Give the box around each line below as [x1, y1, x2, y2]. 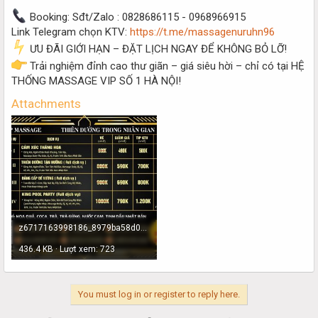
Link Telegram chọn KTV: [11, 25, 130, 38]
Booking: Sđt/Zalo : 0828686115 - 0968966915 [27, 10, 246, 23]
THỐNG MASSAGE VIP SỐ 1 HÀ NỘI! [11, 74, 181, 87]
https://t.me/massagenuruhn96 [130, 25, 275, 38]
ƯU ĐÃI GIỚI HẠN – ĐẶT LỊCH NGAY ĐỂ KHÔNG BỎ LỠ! [27, 42, 287, 55]
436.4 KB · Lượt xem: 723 [18, 243, 115, 254]
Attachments [11, 96, 81, 111]
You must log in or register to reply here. [78, 289, 240, 300]
